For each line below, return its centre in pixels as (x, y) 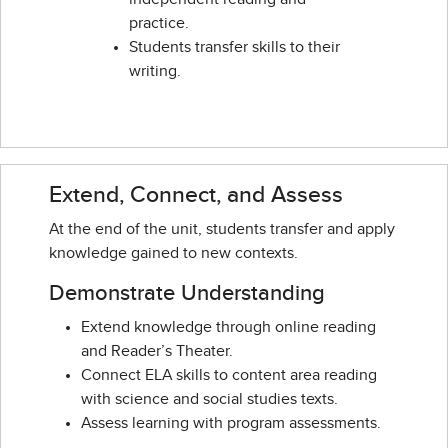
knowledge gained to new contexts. (173, 253)
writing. (155, 71)
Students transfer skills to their (234, 47)
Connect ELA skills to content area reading (229, 375)
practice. (159, 23)
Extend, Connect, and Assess (196, 195)
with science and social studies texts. (209, 399)
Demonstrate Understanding (187, 294)
